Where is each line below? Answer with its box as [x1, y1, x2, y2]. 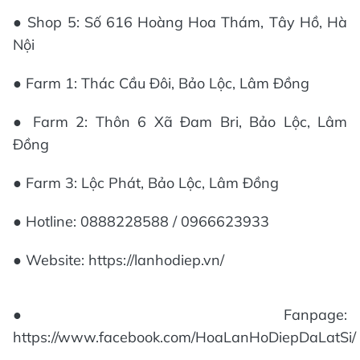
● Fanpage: [13, 305, 347, 324]
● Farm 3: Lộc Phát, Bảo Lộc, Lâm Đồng [13, 173, 279, 192]
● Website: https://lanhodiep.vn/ [13, 250, 224, 269]
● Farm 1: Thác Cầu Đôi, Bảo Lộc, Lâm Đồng [13, 73, 309, 92]
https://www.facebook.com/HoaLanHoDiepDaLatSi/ [13, 327, 356, 346]
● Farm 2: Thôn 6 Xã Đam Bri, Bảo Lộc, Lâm [13, 112, 347, 131]
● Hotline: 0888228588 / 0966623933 [13, 211, 269, 231]
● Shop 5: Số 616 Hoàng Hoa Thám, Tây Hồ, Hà [13, 12, 347, 31]
